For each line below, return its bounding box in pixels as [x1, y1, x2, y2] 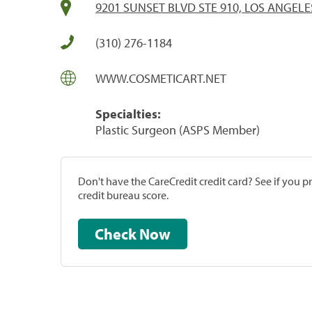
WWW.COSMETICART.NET [95, 70, 226, 86]
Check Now [139, 224, 171, 244]
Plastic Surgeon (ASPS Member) [95, 121, 260, 138]
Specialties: [95, 105, 161, 122]
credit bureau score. [78, 187, 169, 202]
